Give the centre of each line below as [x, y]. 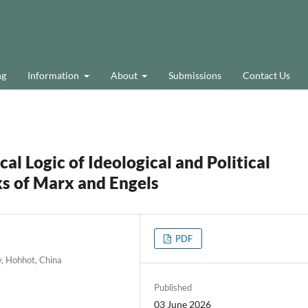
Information [54, 75]
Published [173, 287]
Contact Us [266, 75]
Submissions [195, 75]
